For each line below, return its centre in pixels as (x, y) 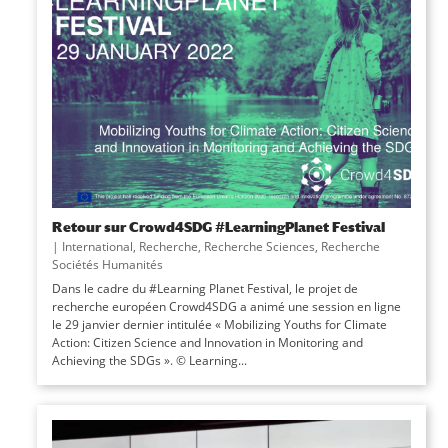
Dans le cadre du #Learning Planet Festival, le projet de (204, 288)
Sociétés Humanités (107, 264)
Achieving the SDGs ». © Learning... (149, 360)
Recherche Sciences (259, 246)
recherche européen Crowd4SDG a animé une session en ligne (226, 306)
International (97, 246)
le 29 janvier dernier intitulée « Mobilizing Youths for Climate (219, 324)
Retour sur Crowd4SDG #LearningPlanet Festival (218, 226)
